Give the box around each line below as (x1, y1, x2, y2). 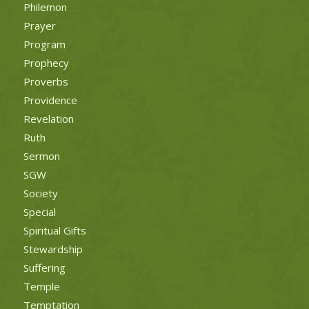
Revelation (23, 111, 74, 126)
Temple (23, 279, 60, 293)
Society (23, 186, 58, 200)
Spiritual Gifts (23, 223, 86, 237)
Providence (23, 92, 77, 107)
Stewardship (23, 241, 83, 256)
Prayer (23, 18, 56, 32)
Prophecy (23, 55, 69, 70)
